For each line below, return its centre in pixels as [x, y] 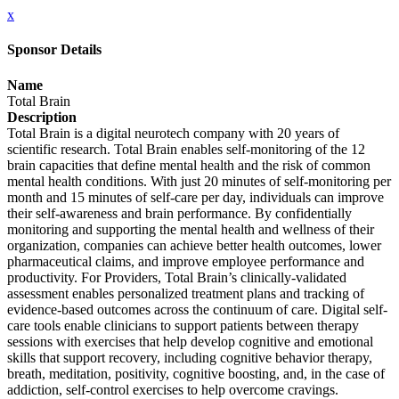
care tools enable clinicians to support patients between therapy [183, 325]
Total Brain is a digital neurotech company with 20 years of [173, 133]
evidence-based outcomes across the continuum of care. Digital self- [197, 309]
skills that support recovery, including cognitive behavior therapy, [190, 357]
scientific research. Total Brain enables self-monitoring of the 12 [186, 149]
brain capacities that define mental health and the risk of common [189, 165]
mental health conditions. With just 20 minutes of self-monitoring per [199, 181]
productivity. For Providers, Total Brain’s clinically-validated [177, 277]
